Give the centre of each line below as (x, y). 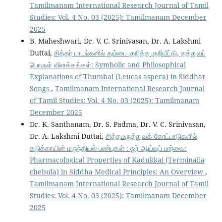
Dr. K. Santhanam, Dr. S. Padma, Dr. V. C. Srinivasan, (117, 124)
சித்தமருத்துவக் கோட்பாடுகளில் (151, 136)
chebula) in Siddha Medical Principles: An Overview (117, 172)
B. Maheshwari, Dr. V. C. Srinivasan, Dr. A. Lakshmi (115, 41)
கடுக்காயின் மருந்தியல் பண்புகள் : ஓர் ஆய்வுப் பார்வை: (108, 148)
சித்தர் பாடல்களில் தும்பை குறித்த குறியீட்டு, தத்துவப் (130, 53)
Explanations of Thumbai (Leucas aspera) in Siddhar (117, 77)
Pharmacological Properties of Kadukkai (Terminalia (117, 160)
